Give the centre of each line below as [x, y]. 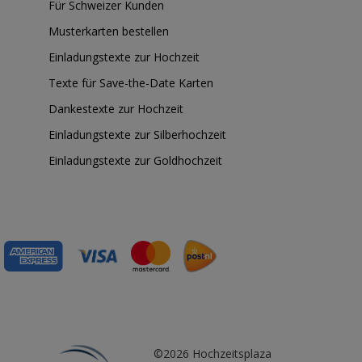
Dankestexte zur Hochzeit [116, 109]
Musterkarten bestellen [109, 31]
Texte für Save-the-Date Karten [131, 83]
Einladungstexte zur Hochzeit [124, 57]
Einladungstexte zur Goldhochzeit [135, 160]
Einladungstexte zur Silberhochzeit [137, 135]
